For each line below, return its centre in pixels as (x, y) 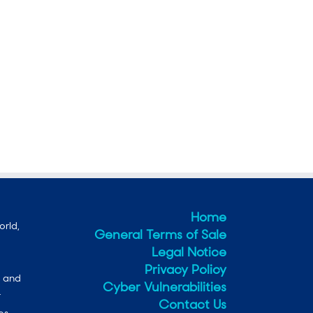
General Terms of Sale (160, 235)
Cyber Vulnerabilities (165, 287)
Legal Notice (189, 252)
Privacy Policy (185, 270)
